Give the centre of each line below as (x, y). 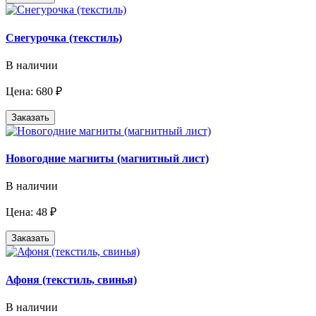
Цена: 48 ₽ (31, 212)
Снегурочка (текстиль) (64, 37)
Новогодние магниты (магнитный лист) (107, 159)
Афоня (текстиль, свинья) (71, 279)
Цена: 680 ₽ (34, 91)
